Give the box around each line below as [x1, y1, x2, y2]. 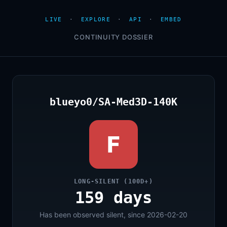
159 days [75, 188, 152, 207]
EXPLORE [81, 16, 110, 23]
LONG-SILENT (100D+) [74, 178, 153, 185]
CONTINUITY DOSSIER [74, 33, 153, 41]
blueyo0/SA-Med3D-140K [50, 96, 177, 108]
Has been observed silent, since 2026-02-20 [40, 210, 187, 219]
